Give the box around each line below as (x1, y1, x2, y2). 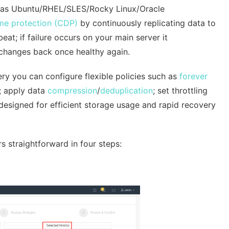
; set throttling (153, 85, 208, 96)
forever (179, 71, 208, 81)
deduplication (100, 85, 153, 96)
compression (48, 85, 97, 96)
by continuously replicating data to (78, 18, 216, 28)
